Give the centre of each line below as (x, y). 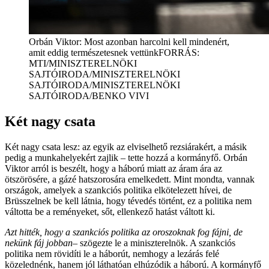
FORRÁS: (179, 52)
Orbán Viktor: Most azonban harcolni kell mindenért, (129, 41)
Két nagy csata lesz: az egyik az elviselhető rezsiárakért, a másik (126, 147)
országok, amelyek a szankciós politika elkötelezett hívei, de (118, 190)
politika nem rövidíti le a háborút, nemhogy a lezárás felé (112, 253)
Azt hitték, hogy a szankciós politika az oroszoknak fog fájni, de (124, 232)
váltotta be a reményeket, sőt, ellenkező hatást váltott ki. (110, 211)
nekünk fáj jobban (39, 243)
